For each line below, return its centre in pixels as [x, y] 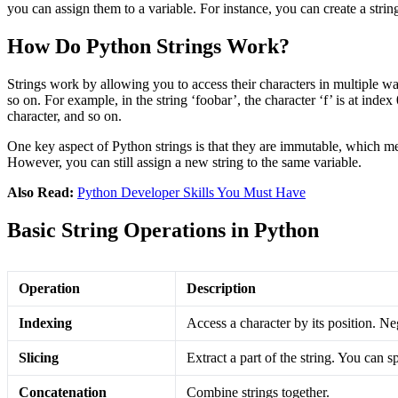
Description [221, 288]
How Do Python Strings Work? [148, 46]
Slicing [39, 357]
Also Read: [42, 192]
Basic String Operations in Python [163, 230]
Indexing [45, 322]
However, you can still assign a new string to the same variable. [184, 162]
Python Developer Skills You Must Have [191, 192]
